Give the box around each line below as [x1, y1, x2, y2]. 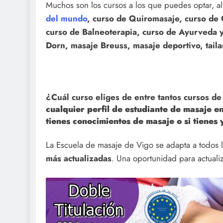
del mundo [46, 12, 87, 25]
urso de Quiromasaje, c [97, 12, 189, 25]
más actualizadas [46, 152, 111, 164]
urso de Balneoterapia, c [50, 26, 146, 38]
